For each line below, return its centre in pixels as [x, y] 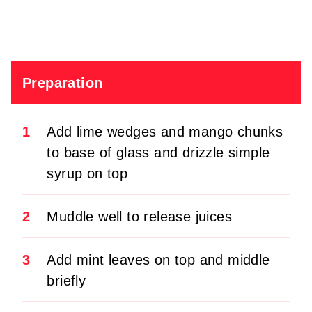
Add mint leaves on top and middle [158, 259]
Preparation [63, 83]
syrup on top [87, 173]
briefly [67, 280]
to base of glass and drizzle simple [158, 152]
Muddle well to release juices [140, 216]
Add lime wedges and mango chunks [165, 131]
